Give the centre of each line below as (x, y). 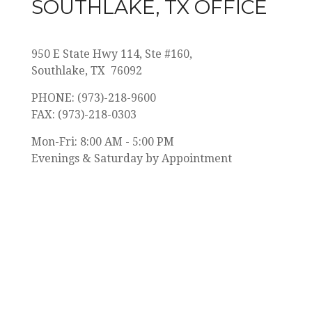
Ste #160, (169, 54)
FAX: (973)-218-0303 (84, 114)
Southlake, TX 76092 (87, 70)
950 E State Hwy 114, (88, 54)
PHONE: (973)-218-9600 (95, 97)
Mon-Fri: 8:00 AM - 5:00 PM (103, 141)
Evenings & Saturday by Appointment (132, 158)
